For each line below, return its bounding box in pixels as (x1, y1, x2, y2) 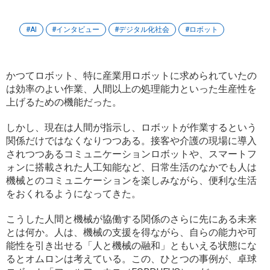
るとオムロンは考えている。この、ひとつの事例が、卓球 (6, 253, 257, 265)
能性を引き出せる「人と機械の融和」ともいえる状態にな (6, 240, 257, 252)
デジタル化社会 (119, 25, 170, 34)
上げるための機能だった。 (6, 96, 122, 108)
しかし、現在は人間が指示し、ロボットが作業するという (6, 122, 257, 134)
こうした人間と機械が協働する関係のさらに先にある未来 (6, 213, 257, 225)
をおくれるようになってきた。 (6, 188, 141, 200)
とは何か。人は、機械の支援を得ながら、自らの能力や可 (6, 227, 257, 239)
